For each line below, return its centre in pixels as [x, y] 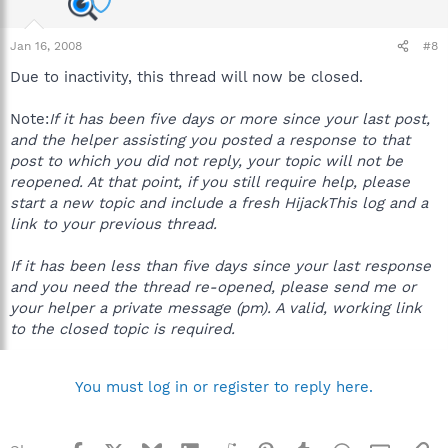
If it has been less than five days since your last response [220, 266]
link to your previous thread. [113, 224]
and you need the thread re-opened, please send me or [213, 287]
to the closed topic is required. [122, 329]
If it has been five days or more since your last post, [239, 119]
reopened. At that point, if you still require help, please [210, 182]
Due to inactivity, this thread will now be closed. [186, 77]
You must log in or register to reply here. [224, 387]
